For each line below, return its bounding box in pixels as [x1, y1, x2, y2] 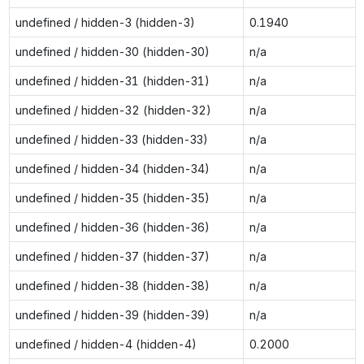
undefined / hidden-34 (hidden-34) [15, 161, 210, 175]
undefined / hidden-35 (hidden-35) [15, 190, 210, 205]
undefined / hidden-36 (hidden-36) [15, 219, 210, 234]
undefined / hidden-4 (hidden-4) [15, 336, 197, 351]
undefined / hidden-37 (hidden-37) [15, 249, 210, 263]
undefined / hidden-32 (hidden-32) [15, 102, 211, 117]
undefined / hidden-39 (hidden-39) [15, 307, 210, 322]
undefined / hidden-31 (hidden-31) [15, 73, 210, 88]
